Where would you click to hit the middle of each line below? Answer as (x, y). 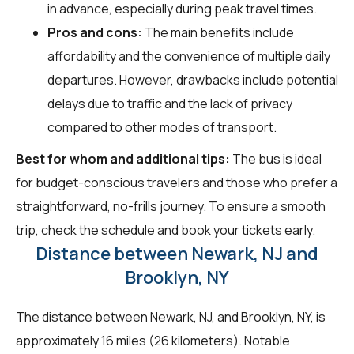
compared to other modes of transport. (162, 127)
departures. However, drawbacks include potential (193, 79)
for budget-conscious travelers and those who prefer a (177, 182)
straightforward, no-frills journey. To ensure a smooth (171, 206)
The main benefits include (218, 32)
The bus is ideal (276, 158)
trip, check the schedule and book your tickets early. (166, 230)
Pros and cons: (95, 32)
